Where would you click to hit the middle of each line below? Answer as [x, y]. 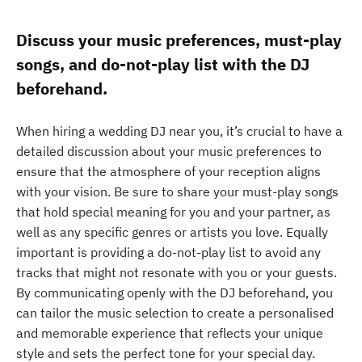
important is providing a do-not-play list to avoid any [168, 252]
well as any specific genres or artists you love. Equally [172, 232]
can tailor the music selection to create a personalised [175, 313]
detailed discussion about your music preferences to [169, 151]
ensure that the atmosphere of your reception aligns [168, 171]
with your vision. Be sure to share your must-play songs [177, 192]
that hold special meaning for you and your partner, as [173, 212]
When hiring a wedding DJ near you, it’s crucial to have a [179, 131]
